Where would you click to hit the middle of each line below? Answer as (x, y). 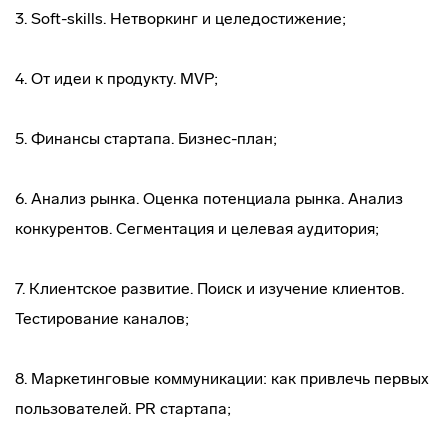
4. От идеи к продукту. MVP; (116, 78)
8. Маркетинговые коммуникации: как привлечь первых (222, 378)
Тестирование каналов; (102, 318)
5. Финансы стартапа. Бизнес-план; (146, 138)
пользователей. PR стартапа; (123, 408)
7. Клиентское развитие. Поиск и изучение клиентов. (209, 288)
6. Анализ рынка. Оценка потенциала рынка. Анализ (209, 198)
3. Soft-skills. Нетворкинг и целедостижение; (180, 18)
